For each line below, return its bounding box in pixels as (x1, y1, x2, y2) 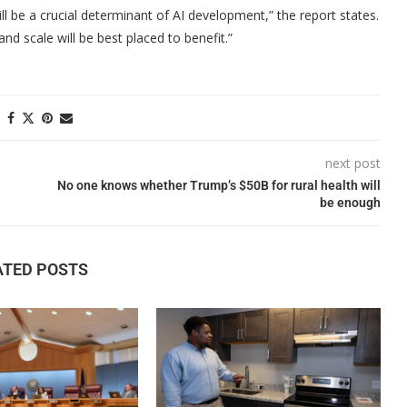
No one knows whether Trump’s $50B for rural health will (56, 178, 381, 193)
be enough (319, 195, 381, 210)
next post (324, 154, 381, 172)
